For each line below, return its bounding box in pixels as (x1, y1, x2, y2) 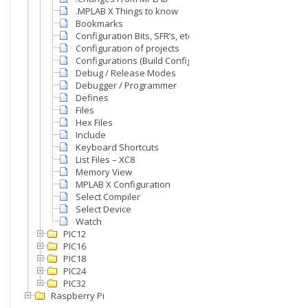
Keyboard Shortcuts (76, 141, 159, 154)
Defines (76, 91, 109, 104)
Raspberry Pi (51, 289, 104, 302)
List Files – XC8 (76, 153, 135, 166)
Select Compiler (76, 190, 140, 203)
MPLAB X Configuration (76, 178, 170, 191)
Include (76, 129, 106, 142)
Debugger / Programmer (76, 79, 177, 92)
